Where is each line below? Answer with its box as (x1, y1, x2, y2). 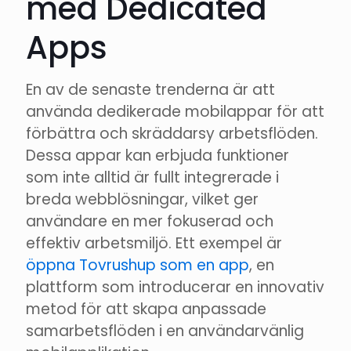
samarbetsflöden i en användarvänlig (26, 320, 304, 342)
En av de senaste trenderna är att (26, 79, 275, 101)
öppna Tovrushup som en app (26, 255, 249, 277)
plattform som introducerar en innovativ (26, 277, 324, 299)
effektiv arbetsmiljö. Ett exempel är (26, 233, 282, 255)
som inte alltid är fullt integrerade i (26, 167, 279, 189)
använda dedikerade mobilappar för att (26, 101, 324, 123)
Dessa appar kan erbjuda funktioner (26, 145, 289, 167)
